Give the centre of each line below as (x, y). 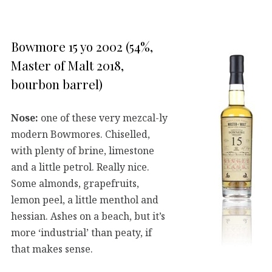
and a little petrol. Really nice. (80, 167)
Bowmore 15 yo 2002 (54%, (82, 46)
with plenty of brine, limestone (83, 150)
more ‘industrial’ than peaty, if (81, 232)
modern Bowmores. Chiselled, (80, 134)
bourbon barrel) (57, 83)
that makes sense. (52, 249)
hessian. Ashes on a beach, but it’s (88, 216)
